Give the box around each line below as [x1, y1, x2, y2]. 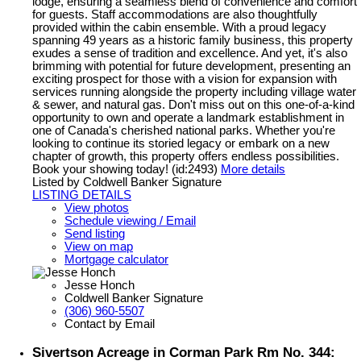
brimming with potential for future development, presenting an [32, 60, 351, 73]
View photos [64, 201, 129, 215]
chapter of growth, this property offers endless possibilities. [32, 150, 339, 164]
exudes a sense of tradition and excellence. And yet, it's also [32, 47, 347, 60]
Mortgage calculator [64, 253, 168, 267]
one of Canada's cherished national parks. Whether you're [32, 124, 335, 138]
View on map [64, 240, 133, 254]
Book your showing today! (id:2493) [32, 163, 218, 176]
